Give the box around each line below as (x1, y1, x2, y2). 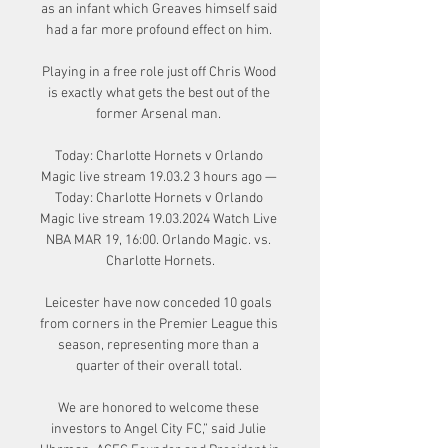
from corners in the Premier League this (40, 316, 278, 333)
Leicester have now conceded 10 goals (45, 295, 272, 312)
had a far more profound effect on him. (45, 22, 275, 39)
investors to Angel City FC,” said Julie (51, 421, 266, 438)
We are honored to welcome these (58, 400, 259, 417)
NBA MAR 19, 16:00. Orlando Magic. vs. (46, 232, 271, 249)
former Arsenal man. (96, 106, 224, 123)
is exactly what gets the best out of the (47, 85, 270, 102)
